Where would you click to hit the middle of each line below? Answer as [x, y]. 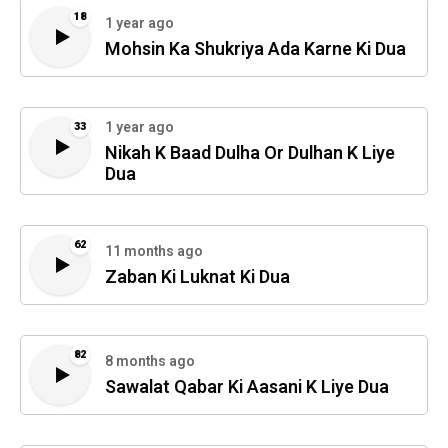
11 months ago [154, 252]
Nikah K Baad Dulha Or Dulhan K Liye [250, 153]
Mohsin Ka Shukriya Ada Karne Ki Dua [255, 50]
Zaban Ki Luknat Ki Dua [197, 278]
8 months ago [150, 362]
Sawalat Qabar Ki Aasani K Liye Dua [247, 388]
